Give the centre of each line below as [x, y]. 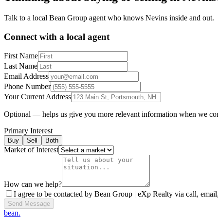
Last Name [21, 66]
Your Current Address [37, 97]
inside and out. [191, 18]
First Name [21, 56]
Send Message [29, 204]
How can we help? [33, 184]
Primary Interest [28, 131]
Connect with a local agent [57, 36]
